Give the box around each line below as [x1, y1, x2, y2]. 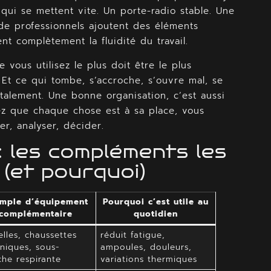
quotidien [133, 207, 178, 220]
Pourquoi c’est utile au [102, 195, 209, 208]
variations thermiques [100, 252, 197, 266]
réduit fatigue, [100, 228, 165, 241]
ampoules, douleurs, [100, 240, 192, 253]
